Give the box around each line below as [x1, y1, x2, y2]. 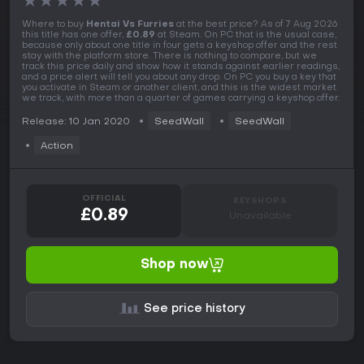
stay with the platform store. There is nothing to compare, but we [22, 52, 317, 62]
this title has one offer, [22, 31, 126, 41]
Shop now [141, 258, 209, 272]
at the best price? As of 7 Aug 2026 [174, 20, 337, 30]
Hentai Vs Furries [86, 20, 174, 30]
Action [41, 141, 73, 152]
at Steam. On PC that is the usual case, [155, 31, 336, 41]
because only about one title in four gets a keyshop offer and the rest [22, 41, 337, 51]
